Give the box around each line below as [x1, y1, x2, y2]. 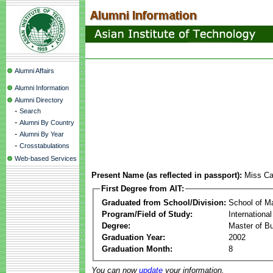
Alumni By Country [19, 119, 74, 126]
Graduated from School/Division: [102, 197, 226, 207]
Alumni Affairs [15, 67, 54, 74]
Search [19, 107, 41, 115]
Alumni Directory [15, 96, 63, 104]
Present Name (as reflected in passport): [91, 171, 242, 180]
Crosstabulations [19, 142, 69, 149]
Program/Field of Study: [102, 209, 193, 219]
